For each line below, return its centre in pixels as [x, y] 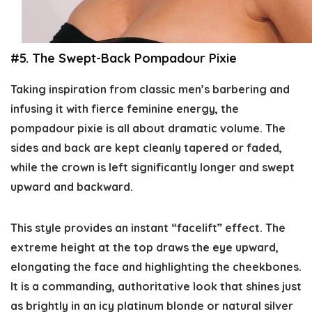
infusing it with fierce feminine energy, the [125, 108]
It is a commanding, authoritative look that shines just [156, 286]
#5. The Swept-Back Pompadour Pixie [124, 58]
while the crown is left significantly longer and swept [153, 167]
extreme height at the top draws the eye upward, [145, 247]
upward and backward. [72, 186]
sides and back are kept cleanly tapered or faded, [146, 147]
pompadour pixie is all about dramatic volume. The [148, 128]
